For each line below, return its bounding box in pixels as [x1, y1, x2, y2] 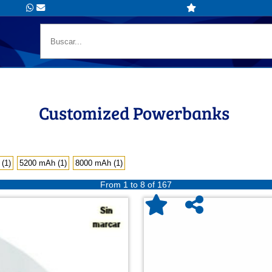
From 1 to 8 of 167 [100, 180, 172, 190]
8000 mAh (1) [75, 158, 123, 168]
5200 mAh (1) [19, 158, 67, 168]
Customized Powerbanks [39, 100, 230, 124]
